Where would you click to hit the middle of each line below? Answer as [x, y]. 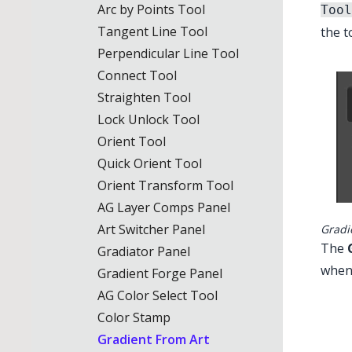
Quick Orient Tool [150, 163]
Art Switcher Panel [151, 229]
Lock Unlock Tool [148, 119]
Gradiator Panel [144, 251]
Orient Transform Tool [165, 185]
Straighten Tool [144, 97]
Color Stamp [134, 317]
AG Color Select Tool [158, 295]
